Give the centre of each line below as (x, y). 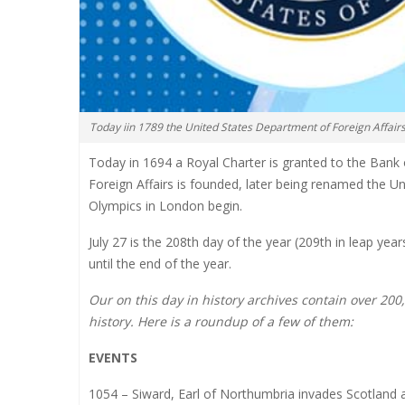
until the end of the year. (160, 263)
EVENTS (113, 357)
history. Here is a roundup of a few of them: (221, 321)
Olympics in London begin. (165, 205)
